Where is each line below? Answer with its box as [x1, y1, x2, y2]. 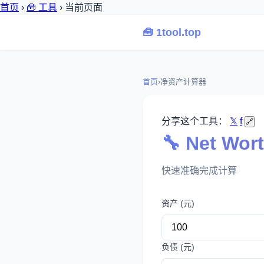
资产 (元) [161, 199, 194, 208]
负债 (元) [161, 242, 194, 252]
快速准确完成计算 [161, 166, 237, 176]
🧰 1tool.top [143, 27, 201, 38]
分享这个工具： [161, 116, 227, 126]
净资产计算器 [160, 77, 206, 86]
